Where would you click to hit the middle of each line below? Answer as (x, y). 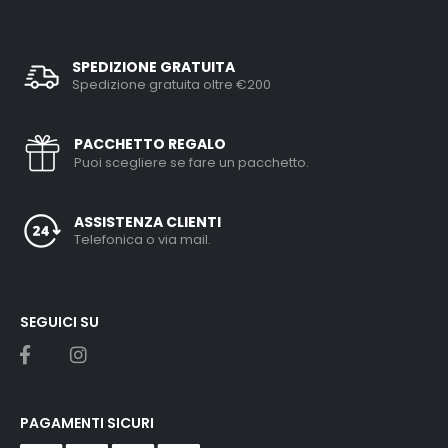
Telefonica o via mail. (143, 240)
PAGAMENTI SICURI (87, 422)
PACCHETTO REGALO (150, 143)
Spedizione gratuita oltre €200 (171, 85)
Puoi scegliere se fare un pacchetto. (192, 162)
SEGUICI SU (59, 321)
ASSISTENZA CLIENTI (148, 222)
